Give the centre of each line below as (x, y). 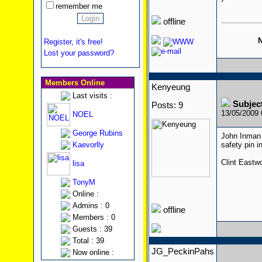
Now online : (93, 252)
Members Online (73, 83)
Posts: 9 (167, 105)
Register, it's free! (73, 42)
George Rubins (97, 133)
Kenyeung (170, 87)
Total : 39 (88, 241)
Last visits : (92, 96)
